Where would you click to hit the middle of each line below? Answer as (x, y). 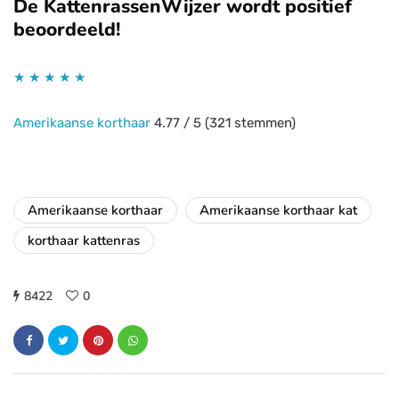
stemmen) (263, 123)
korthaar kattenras (84, 240)
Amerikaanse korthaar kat (278, 210)
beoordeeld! (67, 29)
